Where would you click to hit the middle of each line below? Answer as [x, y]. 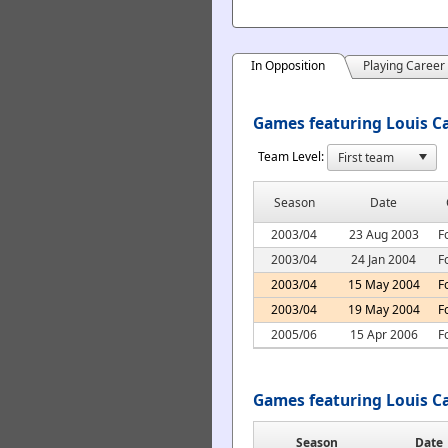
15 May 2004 [383, 284]
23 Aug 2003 [383, 234]
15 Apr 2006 [383, 334]
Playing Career [404, 65]
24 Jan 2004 [383, 259]
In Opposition [288, 65]
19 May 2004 [383, 309]
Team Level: [291, 156]
